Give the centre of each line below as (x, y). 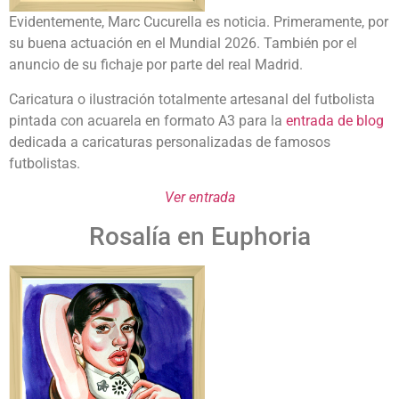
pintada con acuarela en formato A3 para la (147, 120)
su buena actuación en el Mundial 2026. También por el (183, 44)
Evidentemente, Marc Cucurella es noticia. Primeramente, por (199, 22)
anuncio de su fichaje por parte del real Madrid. (156, 65)
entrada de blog (335, 120)
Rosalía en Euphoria (199, 236)
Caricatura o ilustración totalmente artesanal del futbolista (192, 99)
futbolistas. (45, 163)
